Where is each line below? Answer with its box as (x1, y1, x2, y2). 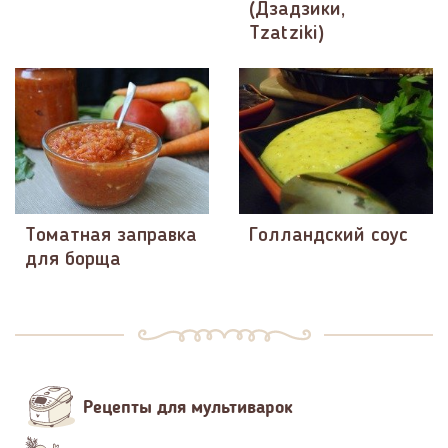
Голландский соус (249, 225, 408, 246)
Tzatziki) (249, 24, 324, 45)
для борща (25, 249, 121, 270)
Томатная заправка (25, 225, 197, 246)
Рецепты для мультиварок (83, 395, 293, 418)
